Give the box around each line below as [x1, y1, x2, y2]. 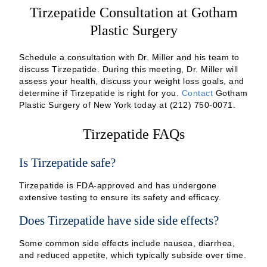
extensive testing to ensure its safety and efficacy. [19, 192, 221, 202]
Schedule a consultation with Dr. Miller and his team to [19, 52, 240, 62]
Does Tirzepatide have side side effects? [19, 213, 219, 227]
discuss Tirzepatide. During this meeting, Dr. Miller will [19, 64, 238, 74]
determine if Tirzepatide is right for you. [19, 88, 182, 98]
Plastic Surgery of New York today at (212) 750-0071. [19, 100, 235, 110]
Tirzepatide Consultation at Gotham [29, 4, 238, 20]
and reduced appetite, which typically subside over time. [19, 250, 246, 260]
